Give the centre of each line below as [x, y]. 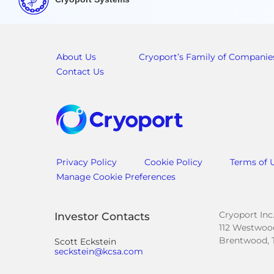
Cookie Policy [173, 162]
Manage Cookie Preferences [116, 177]
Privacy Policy [87, 162]
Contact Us [80, 72]
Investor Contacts [102, 217]
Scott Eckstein [85, 242]
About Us [76, 57]
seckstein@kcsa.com [99, 252]
